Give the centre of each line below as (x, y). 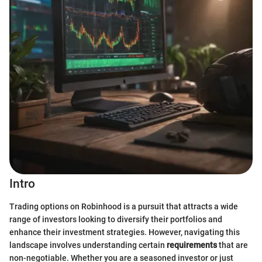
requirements (192, 245)
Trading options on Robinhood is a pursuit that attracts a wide (124, 206)
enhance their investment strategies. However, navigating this (125, 232)
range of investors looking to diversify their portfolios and (116, 219)
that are (232, 245)
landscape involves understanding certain (88, 245)
